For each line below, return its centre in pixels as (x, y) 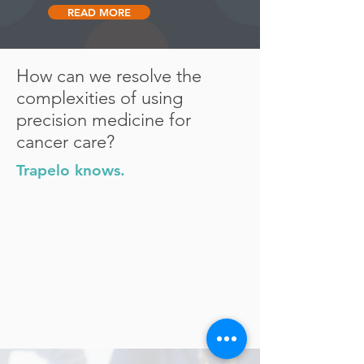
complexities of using (100, 98)
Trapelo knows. (71, 170)
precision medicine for (104, 120)
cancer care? (65, 142)
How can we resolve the (109, 76)
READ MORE (99, 12)
